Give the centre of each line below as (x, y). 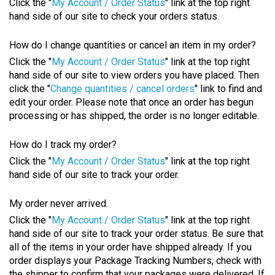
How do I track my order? (63, 145)
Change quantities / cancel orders (122, 89)
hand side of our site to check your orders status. (114, 17)
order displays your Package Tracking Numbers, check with (135, 261)
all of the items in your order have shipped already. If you (130, 247)
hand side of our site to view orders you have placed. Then (134, 76)
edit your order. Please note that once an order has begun (131, 103)
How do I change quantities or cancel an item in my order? (133, 45)
